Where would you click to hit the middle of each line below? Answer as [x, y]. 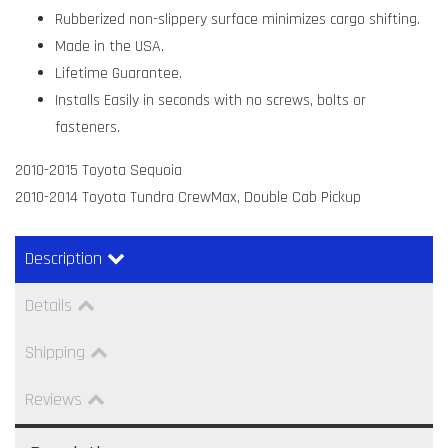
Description [63, 258]
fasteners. [87, 127]
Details [48, 305]
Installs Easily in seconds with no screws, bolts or [210, 100]
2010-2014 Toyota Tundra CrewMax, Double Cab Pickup [188, 197]
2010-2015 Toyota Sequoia [98, 170]
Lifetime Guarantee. [118, 73]
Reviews [53, 399]
